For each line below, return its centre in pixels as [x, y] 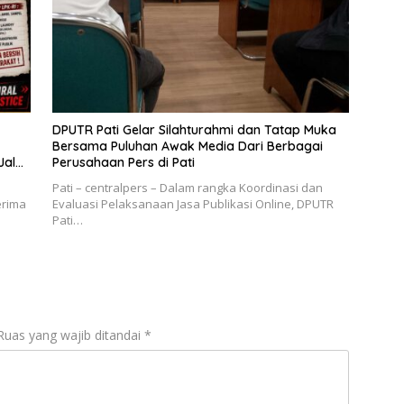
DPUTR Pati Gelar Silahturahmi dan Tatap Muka [194, 129]
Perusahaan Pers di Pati [123, 162]
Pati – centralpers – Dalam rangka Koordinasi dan [187, 187]
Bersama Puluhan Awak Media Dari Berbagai [187, 146]
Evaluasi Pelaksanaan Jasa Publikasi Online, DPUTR [193, 203]
